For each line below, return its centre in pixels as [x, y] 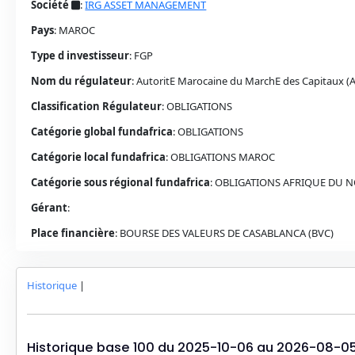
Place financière [73, 233]
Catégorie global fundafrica [102, 132]
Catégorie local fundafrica [98, 157]
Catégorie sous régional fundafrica [120, 182]
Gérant [49, 208]
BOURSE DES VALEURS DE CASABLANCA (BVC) [227, 233]
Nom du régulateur [81, 81]
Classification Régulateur [96, 106]
